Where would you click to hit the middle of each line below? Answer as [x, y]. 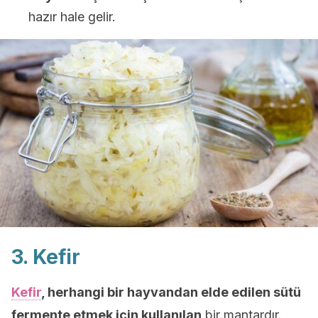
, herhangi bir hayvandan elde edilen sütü [171, 292]
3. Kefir [46, 257]
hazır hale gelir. [72, 17]
